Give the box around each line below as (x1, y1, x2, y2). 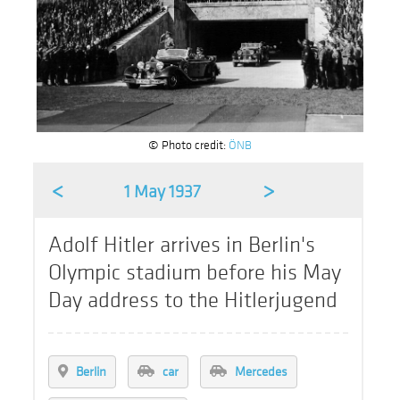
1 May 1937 (124, 180, 202, 203)
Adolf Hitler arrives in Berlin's (48, 230, 316, 259)
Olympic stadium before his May (48, 258, 342, 287)
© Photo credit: (148, 136, 229, 154)
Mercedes (235, 362, 288, 380)
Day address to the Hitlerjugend (48, 286, 338, 314)
